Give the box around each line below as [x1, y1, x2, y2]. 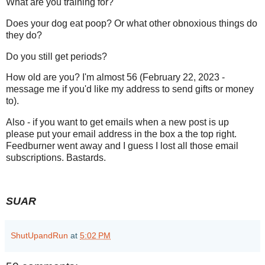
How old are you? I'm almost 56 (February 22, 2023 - [6, 72, 225, 83]
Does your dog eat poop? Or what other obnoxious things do [6, 18, 257, 28]
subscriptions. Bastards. [6, 153, 106, 163]
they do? [6, 30, 42, 40]
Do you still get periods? [6, 51, 107, 62]
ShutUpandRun [11, 230, 68, 240]
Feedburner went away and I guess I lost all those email [6, 141, 238, 151]
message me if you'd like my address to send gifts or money [6, 84, 254, 95]
